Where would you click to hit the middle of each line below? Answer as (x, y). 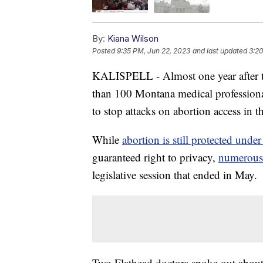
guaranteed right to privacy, (155, 157)
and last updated (220, 50)
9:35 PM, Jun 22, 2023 (154, 50)
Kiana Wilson (133, 38)
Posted (104, 50)
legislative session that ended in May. (175, 174)
